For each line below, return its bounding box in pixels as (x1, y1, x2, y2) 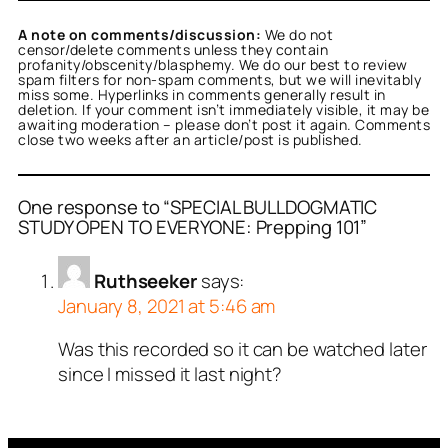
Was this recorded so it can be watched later (58, 336, 427, 363)
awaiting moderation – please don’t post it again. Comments (18, 115, 430, 135)
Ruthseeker (93, 267, 197, 294)
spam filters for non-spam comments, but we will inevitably (18, 70, 421, 90)
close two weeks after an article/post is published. (18, 130, 363, 150)
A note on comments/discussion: (18, 25, 261, 45)
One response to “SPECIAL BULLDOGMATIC (18, 194, 378, 221)
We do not (261, 25, 333, 45)
